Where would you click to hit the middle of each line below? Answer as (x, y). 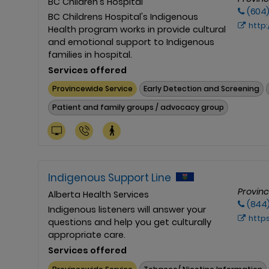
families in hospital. (90, 54)
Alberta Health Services (98, 195)
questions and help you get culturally (130, 222)
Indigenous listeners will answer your (127, 210)
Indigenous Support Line (110, 178)
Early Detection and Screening (202, 88)
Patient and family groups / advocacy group (138, 107)
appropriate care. (87, 235)
